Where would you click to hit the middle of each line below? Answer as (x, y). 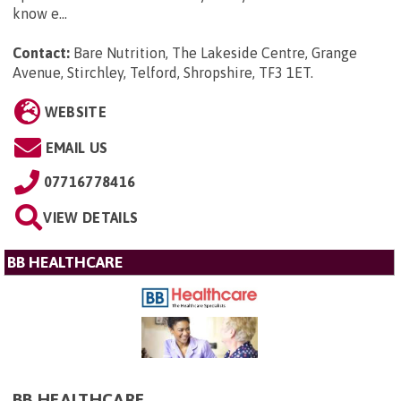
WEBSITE (75, 111)
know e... (40, 13)
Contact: (41, 52)
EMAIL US (77, 147)
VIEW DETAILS (91, 217)
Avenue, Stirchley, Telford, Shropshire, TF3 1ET (162, 72)
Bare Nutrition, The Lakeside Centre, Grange (215, 52)
